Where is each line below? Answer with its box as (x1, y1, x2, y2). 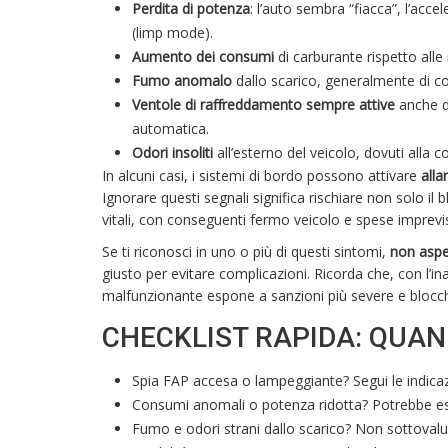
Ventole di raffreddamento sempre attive (132, 95, 395, 115)
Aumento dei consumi (132, 47, 274, 67)
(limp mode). (132, 23, 213, 43)
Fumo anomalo (132, 71, 232, 91)
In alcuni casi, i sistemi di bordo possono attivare (102, 166, 421, 186)
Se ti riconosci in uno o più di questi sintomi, (102, 242, 390, 262)
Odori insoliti (132, 143, 213, 163)
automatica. (132, 119, 209, 139)
